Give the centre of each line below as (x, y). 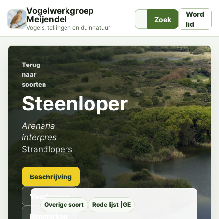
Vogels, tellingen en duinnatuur (68, 28)
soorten (34, 84)
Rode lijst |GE (111, 205)
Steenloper (75, 103)
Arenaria (39, 126)
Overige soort (64, 205)
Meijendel (47, 19)
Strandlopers (47, 149)
